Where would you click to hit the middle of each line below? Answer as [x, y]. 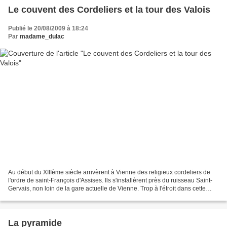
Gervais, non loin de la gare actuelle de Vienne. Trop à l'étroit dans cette [107, 188]
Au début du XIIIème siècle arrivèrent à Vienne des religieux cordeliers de [109, 172]
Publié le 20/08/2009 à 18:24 [48, 29]
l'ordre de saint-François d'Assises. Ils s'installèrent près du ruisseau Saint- [110, 180]
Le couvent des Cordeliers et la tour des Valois [109, 10]
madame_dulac [42, 37]
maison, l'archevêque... [40, 196]
